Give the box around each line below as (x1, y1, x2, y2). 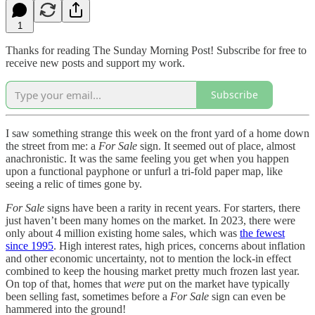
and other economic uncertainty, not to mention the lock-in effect (6, 252, 291, 264)
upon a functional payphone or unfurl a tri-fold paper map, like (6, 165, 283, 177)
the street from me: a (6, 139, 98, 152)
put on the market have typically (145, 277, 290, 290)
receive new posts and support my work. (6, 56, 185, 69)
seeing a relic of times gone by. (6, 177, 142, 190)
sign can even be (212, 290, 285, 302)
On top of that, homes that (6, 277, 124, 290)
